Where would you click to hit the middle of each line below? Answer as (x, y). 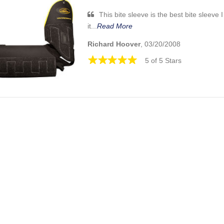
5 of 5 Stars (163, 60)
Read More (115, 26)
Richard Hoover (114, 44)
